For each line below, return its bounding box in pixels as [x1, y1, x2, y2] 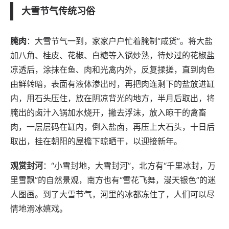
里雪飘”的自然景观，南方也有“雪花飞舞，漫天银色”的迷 [10, 174, 216, 185]
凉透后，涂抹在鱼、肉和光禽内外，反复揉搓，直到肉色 [10, 64, 215, 75]
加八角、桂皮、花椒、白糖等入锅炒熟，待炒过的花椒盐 [10, 50, 215, 60]
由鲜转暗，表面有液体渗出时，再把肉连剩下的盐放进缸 [10, 78, 215, 89]
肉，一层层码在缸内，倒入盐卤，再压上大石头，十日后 [10, 121, 215, 132]
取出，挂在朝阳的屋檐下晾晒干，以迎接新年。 [10, 135, 182, 146]
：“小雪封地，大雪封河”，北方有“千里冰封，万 [43, 160, 216, 171]
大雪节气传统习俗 [21, 5, 95, 16]
